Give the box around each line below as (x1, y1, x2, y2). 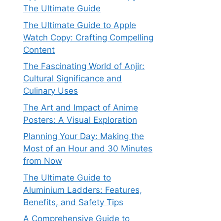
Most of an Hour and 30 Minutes (23, 144, 152, 153)
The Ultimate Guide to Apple (23, 20, 136, 30)
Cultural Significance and (23, 74, 122, 83)
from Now (23, 156, 62, 166)
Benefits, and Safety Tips (23, 197, 123, 207)
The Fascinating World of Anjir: (23, 61, 145, 71)
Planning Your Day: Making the (23, 131, 144, 141)
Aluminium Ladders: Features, (23, 184, 142, 195)
